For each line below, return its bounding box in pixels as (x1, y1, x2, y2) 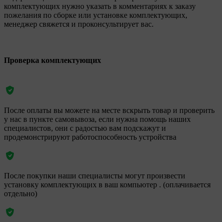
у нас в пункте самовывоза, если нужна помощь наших (4, 115, 191, 124)
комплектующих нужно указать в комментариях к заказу (4, 1, 196, 10)
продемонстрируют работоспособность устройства (4, 133, 176, 142)
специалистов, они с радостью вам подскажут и (4, 124, 166, 133)
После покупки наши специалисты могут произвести (4, 171, 185, 180)
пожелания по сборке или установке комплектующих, (4, 10, 187, 19)
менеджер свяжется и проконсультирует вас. (4, 19, 154, 28)
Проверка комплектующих (4, 55, 101, 64)
